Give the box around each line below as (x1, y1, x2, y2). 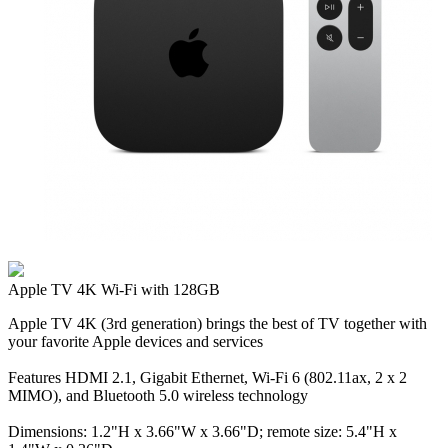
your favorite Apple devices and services (8, 333, 263, 350)
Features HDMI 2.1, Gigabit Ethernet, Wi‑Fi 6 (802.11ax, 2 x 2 (8, 369, 407, 386)
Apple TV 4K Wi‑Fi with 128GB (8, 281, 220, 298)
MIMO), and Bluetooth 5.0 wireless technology (8, 387, 308, 404)
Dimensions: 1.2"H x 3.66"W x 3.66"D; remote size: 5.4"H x (8, 423, 397, 440)
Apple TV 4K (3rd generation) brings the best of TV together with (8, 315, 427, 332)
